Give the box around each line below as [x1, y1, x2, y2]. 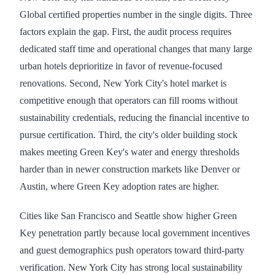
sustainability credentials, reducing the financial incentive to [20, 112, 249, 123]
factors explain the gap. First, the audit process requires [20, 26, 231, 37]
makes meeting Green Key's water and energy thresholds [20, 147, 239, 158]
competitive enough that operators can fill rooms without [20, 95, 238, 106]
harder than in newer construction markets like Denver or [20, 164, 240, 175]
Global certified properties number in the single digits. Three [20, 9, 252, 20]
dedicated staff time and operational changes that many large [20, 44, 252, 55]
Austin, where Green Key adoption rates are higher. [20, 181, 219, 192]
